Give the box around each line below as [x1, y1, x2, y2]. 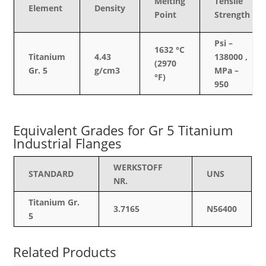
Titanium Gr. [28, 197, 80, 208]
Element [28, 2, 63, 14]
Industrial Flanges [13, 134, 122, 152]
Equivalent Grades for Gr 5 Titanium [13, 121, 233, 139]
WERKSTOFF [113, 161, 163, 173]
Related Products [13, 243, 117, 261]
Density [94, 2, 126, 14]
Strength [214, 9, 251, 20]
